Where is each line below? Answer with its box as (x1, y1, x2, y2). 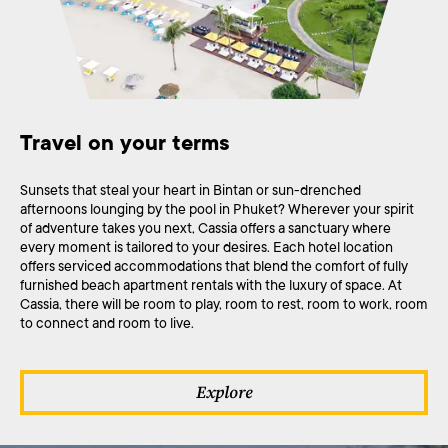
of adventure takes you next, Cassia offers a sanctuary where (20, 219, 391, 236)
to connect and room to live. (20, 314, 194, 331)
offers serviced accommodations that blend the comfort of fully (20, 257, 408, 274)
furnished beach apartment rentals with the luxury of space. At (20, 276, 402, 293)
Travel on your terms (20, 131, 230, 156)
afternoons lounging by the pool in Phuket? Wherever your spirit (20, 200, 414, 217)
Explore (196, 381, 252, 404)
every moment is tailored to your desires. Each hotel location (20, 238, 393, 255)
